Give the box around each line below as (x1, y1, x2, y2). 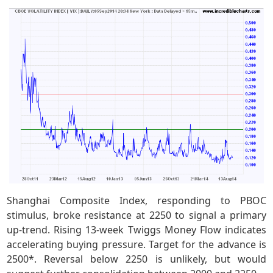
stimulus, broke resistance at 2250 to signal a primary (7, 208, 266, 222)
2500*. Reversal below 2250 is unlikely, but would (7, 252, 266, 266)
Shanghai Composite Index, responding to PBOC (7, 194, 266, 208)
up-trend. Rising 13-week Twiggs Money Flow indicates (7, 223, 266, 237)
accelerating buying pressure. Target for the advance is (7, 238, 266, 252)
